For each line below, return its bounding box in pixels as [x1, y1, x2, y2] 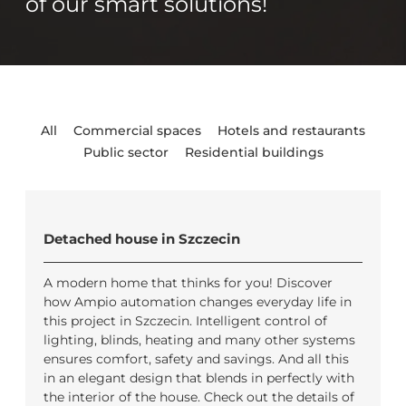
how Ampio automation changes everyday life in [43, 294, 352, 310]
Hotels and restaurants [217, 122, 365, 139]
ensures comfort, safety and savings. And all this [43, 351, 349, 367]
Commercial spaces [73, 122, 201, 139]
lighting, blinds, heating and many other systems [43, 332, 355, 348]
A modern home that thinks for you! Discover [43, 275, 333, 291]
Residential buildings [184, 144, 324, 160]
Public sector [82, 144, 169, 160]
